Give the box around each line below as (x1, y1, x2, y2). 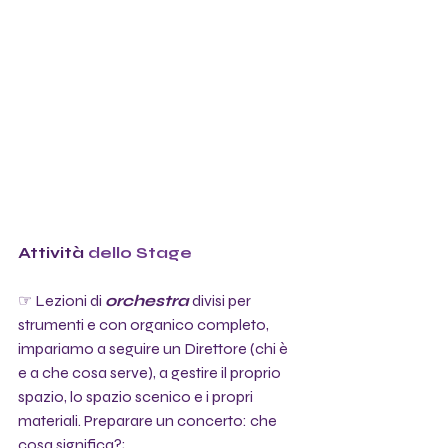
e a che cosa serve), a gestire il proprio (18, 362, 284, 382)
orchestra (105, 290, 189, 310)
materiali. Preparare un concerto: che (18, 410, 280, 430)
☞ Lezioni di (18, 290, 105, 310)
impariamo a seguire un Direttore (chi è (18, 338, 291, 358)
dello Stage (84, 242, 192, 262)
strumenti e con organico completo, (18, 314, 272, 334)
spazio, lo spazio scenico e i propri (18, 386, 256, 406)
